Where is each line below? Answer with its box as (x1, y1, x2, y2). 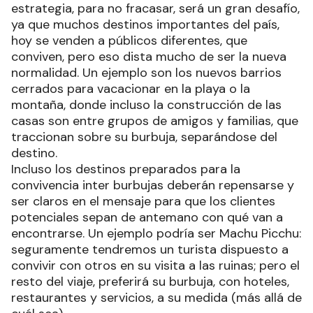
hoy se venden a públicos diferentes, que (11, 31, 247, 49)
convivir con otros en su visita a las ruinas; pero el (11, 256, 300, 274)
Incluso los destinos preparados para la (11, 160, 240, 177)
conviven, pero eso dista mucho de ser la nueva (11, 48, 286, 65)
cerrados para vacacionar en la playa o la (11, 80, 250, 97)
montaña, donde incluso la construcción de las (11, 96, 282, 113)
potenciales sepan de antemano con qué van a (11, 208, 283, 226)
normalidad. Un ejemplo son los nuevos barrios (11, 64, 282, 81)
